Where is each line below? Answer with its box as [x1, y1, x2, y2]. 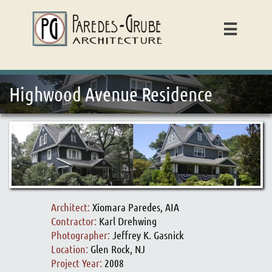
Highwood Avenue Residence [9, 82, 212, 106]
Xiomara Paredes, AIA [92, 200, 179, 214]
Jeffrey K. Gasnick [112, 228, 184, 242]
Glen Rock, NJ [90, 242, 145, 256]
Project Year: [51, 256, 104, 270]
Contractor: [51, 214, 99, 228]
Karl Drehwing [99, 214, 157, 228]
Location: [51, 242, 90, 256]
